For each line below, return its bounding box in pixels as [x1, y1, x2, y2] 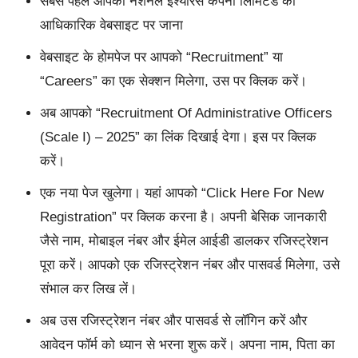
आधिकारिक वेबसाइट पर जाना [39, 17, 183, 33]
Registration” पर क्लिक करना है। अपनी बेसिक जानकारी [39, 209, 327, 225]
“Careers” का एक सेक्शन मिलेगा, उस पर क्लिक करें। [39, 73, 307, 89]
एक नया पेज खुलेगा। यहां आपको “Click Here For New [39, 185, 324, 201]
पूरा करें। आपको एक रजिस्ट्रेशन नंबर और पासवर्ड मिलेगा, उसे [39, 257, 340, 272]
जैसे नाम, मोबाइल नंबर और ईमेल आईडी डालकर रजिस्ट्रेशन [39, 233, 328, 249]
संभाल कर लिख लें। [39, 280, 137, 296]
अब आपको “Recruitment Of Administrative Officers [39, 105, 332, 121]
